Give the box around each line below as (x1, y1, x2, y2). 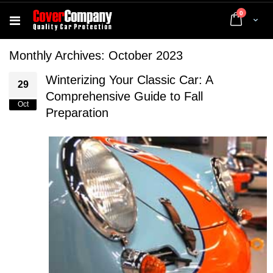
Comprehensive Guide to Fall (46, 90, 203, 103)
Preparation (46, 106, 108, 119)
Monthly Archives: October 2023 (9, 49, 183, 62)
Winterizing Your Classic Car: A (46, 73, 213, 87)
